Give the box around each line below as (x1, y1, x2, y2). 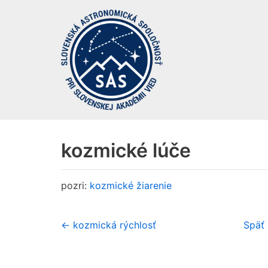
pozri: (61, 179, 90, 191)
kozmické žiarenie (90, 179, 172, 191)
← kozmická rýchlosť (61, 218, 156, 231)
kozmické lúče (61, 139, 191, 162)
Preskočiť (12, 27, 54, 39)
